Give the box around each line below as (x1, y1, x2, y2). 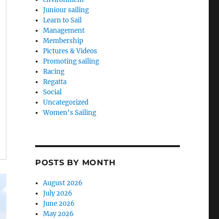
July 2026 (43, 189, 73, 197)
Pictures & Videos (43, 46, 98, 55)
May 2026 (43, 209, 74, 218)
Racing (43, 67, 65, 76)
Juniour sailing (43, 5, 89, 14)
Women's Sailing (43, 108, 97, 117)
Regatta (43, 77, 67, 86)
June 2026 (43, 199, 75, 208)
